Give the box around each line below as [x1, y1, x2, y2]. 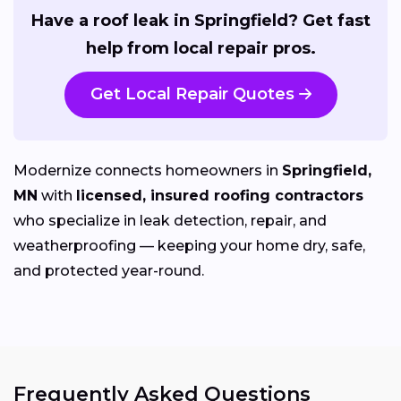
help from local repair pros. [85, 38, 316, 58]
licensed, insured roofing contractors [76, 187, 363, 205]
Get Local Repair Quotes [90, 84, 294, 105]
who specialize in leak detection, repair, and [13, 212, 327, 230]
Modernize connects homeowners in [13, 162, 282, 180]
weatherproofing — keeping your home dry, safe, [13, 237, 365, 255]
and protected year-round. [13, 262, 204, 280]
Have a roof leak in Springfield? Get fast [30, 10, 371, 30]
